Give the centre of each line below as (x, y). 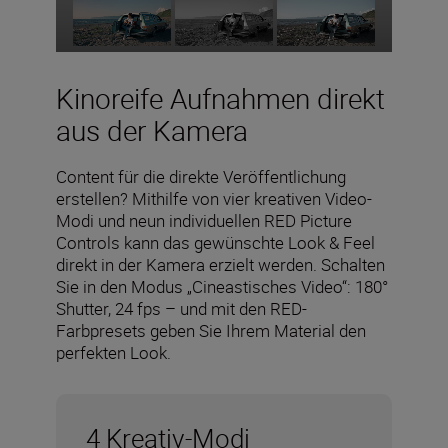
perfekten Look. (113, 353)
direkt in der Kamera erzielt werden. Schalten (220, 265)
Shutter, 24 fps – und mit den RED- (181, 309)
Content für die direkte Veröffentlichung (201, 177)
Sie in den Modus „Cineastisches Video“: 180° (222, 287)
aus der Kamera (152, 130)
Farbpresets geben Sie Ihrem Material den (211, 331)
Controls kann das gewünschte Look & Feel (215, 243)
